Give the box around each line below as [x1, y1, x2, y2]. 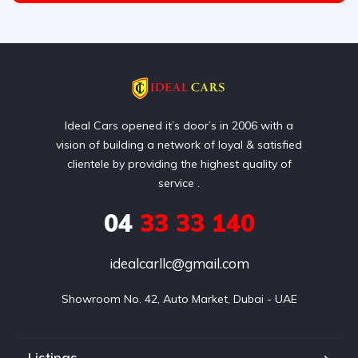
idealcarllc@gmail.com [109, 255, 249, 272]
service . [158, 176, 200, 190]
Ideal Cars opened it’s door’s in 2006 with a [65, 118, 293, 133]
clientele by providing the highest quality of [66, 157, 292, 171]
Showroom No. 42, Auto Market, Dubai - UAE [61, 292, 297, 306]
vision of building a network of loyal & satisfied [56, 137, 302, 152]
